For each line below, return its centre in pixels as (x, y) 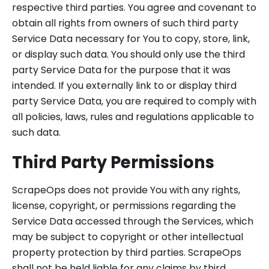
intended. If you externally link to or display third (124, 86)
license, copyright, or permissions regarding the (124, 206)
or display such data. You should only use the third (128, 54)
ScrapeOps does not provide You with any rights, (126, 190)
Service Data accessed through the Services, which (133, 221)
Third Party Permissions (113, 162)
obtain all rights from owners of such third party (125, 23)
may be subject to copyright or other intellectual (128, 237)
